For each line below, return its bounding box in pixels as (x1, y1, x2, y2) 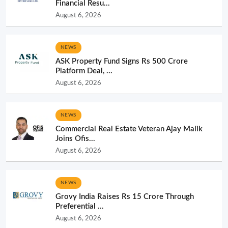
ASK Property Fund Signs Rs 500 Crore (55, 57, 188, 65)
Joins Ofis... (55, 134, 95, 142)
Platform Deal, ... (55, 67, 112, 75)
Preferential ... (55, 202, 104, 210)
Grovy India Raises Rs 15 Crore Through (55, 192, 194, 201)
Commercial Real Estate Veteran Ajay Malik (55, 125, 203, 133)
